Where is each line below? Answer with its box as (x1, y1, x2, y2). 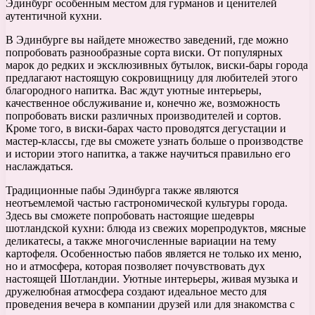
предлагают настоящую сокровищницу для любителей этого (6, 72, 297, 84)
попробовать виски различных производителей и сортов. (6, 110, 281, 122)
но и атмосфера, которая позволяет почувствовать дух (6, 260, 265, 273)
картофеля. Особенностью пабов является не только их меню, (6, 247, 302, 260)
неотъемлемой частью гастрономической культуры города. (6, 197, 288, 210)
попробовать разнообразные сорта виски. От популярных (6, 46, 283, 59)
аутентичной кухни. (6, 10, 102, 22)
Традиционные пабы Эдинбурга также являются (6, 184, 238, 197)
